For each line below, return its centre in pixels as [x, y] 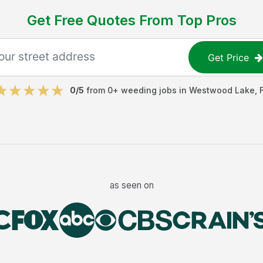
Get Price [229, 57]
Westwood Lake [222, 90]
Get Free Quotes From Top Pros [131, 20]
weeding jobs [149, 90]
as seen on [131, 185]
